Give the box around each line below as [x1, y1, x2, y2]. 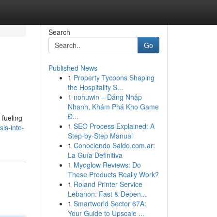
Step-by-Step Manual [67, 131, 133, 140]
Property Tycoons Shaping [73, 73, 155, 82]
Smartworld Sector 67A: [73, 199, 146, 208]
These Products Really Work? [67, 170, 159, 179]
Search [48, 27, 70, 37]
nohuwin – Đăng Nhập [73, 92, 142, 102]
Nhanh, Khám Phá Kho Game [67, 102, 159, 111]
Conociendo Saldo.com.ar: [73, 140, 155, 150]
